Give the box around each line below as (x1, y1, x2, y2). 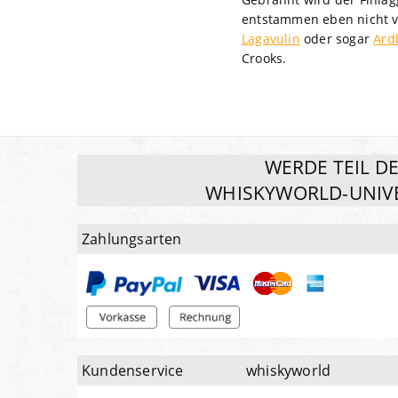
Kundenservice (82, 361, 184, 381)
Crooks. (242, 49, 287, 67)
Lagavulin (242, 29, 300, 47)
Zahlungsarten (82, 228, 182, 249)
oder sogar (299, 29, 374, 47)
